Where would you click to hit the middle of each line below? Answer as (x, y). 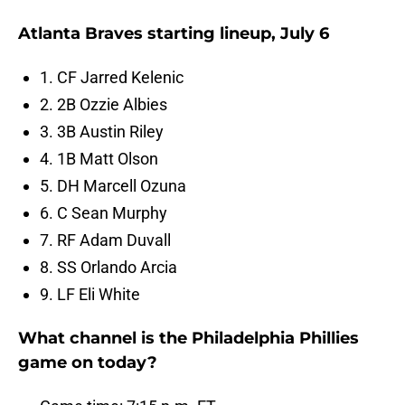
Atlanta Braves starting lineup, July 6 (174, 34)
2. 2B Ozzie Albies (104, 105)
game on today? (88, 363)
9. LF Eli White (90, 295)
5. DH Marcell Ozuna (113, 186)
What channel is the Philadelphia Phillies (188, 339)
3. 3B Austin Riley (102, 132)
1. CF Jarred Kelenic (112, 78)
